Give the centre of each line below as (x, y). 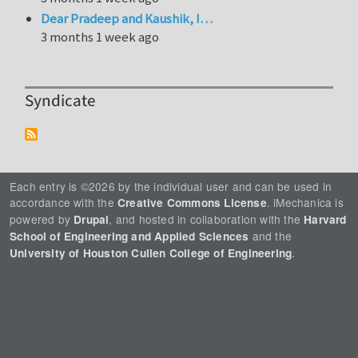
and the (270, 235)
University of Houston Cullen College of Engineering (151, 253)
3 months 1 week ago (100, 37)
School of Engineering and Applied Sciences (129, 236)
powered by (42, 219)
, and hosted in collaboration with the (207, 219)
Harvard (325, 219)
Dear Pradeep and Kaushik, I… (127, 19)
